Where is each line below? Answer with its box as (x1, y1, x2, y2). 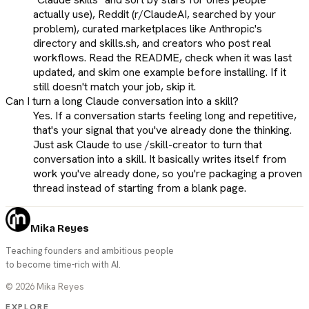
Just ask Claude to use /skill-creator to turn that (33, 137, 262, 152)
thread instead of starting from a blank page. (33, 181, 246, 196)
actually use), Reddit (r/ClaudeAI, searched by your (33, 7, 276, 22)
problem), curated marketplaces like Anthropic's (33, 21, 262, 37)
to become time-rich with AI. (6, 259, 121, 271)
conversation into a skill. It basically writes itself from (33, 152, 286, 167)
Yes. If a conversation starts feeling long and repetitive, (33, 108, 297, 123)
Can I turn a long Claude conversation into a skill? (6, 94, 239, 109)
